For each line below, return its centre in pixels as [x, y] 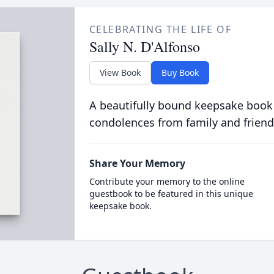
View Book [120, 72]
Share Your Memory [137, 163]
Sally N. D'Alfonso [144, 46]
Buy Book [180, 72]
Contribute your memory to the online [167, 181]
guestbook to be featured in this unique [171, 194]
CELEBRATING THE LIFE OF [160, 29]
